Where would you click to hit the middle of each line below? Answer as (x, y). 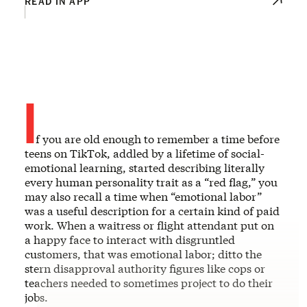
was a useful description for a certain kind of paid (152, 210)
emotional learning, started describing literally (145, 167)
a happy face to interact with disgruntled (130, 239)
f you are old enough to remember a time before (158, 138)
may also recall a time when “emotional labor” (143, 196)
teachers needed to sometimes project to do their (149, 282)
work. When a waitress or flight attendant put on (149, 225)
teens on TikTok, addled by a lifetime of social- (145, 153)
